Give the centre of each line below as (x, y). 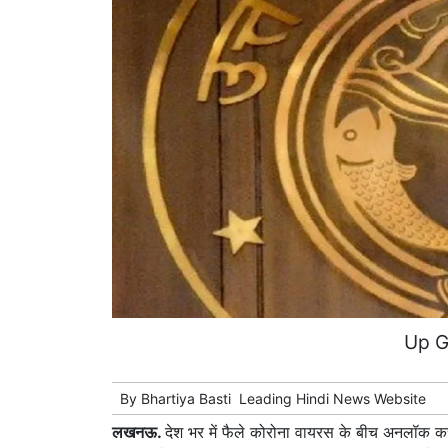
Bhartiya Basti (186, 399)
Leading (267, 399)
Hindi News (333, 399)
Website (398, 399)
